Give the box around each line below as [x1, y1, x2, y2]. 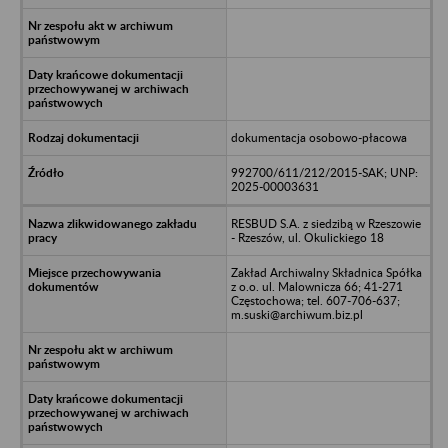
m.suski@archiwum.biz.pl [230, 306, 363, 322]
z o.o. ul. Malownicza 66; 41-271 [230, 278, 403, 294]
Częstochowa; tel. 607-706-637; [230, 292, 400, 308]
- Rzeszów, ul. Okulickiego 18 [230, 229, 384, 245]
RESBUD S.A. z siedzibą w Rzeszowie [230, 215, 421, 231]
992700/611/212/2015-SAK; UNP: [230, 164, 418, 180]
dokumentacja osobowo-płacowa [230, 129, 407, 145]
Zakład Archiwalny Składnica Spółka [230, 264, 422, 280]
